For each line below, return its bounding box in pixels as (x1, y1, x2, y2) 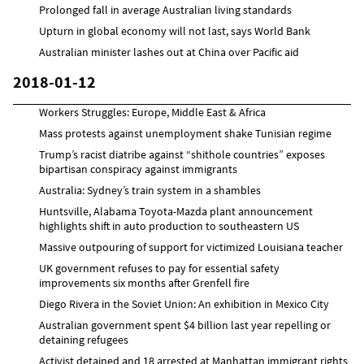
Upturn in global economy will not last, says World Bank (39, 23, 310, 38)
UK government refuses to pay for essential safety (39, 260, 279, 275)
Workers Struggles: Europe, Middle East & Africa (39, 104, 266, 119)
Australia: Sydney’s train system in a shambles (39, 182, 261, 197)
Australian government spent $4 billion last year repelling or (39, 317, 331, 332)
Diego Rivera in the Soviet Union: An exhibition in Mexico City (39, 296, 329, 311)
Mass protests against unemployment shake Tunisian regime (39, 125, 331, 141)
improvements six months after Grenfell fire (39, 275, 249, 290)
